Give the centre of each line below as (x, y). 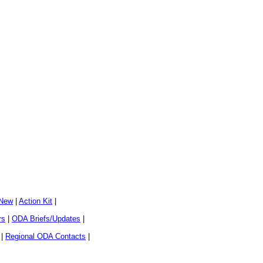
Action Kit (36, 201)
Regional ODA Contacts (45, 236)
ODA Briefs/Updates (46, 218)
